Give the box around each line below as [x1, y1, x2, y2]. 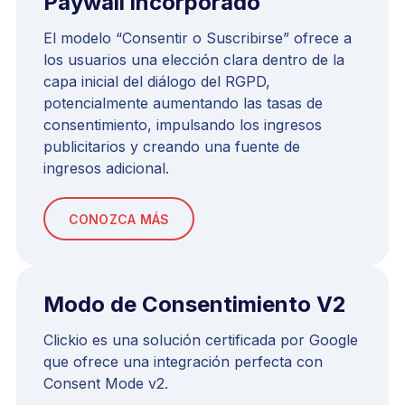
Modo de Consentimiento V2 [43, 291, 346, 318]
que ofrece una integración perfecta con [43, 353, 323, 372]
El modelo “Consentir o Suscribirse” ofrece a [43, 29, 352, 48]
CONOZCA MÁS [68, 211, 170, 227]
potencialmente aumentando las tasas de [43, 94, 323, 113]
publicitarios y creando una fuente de [43, 137, 300, 156]
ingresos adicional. [43, 159, 169, 178]
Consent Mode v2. [43, 374, 168, 393]
